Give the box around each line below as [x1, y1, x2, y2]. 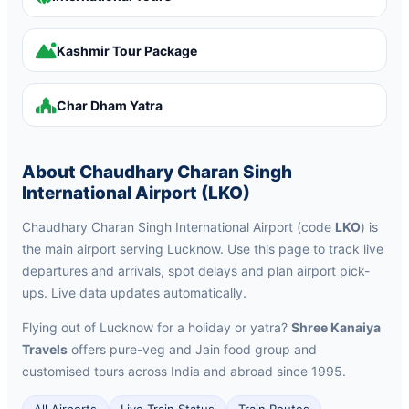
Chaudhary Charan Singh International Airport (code [22, 219, 335, 235]
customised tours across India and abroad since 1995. [22, 363, 346, 379]
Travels [22, 341, 68, 357]
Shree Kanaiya [291, 320, 381, 335]
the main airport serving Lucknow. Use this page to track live [22, 241, 383, 257]
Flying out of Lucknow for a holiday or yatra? [22, 320, 291, 335]
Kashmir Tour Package [57, 42, 197, 58]
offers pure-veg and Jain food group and [68, 341, 317, 357]
